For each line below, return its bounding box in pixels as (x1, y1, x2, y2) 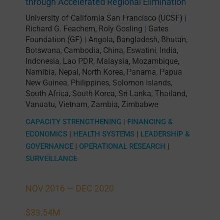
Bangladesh (116, 35, 158, 45)
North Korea (82, 67, 123, 77)
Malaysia (96, 56, 129, 66)
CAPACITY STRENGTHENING (25, 117, 121, 127)
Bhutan (161, 35, 186, 45)
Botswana (25, 46, 60, 55)
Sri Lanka (118, 89, 151, 99)
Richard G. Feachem (25, 24, 95, 34)
